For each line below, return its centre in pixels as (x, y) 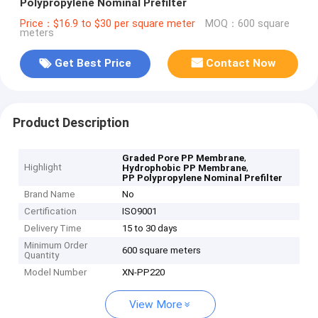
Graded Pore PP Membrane (183, 158)
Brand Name (50, 194)
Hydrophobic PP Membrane (185, 168)
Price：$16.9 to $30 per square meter (107, 23)
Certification (51, 212)
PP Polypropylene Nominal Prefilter (203, 178)
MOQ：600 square (247, 23)
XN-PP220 (144, 273)
